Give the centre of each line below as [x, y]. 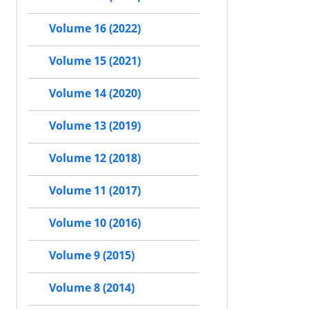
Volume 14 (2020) [95, 93]
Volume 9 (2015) [92, 256]
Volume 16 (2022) [95, 29]
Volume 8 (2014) [92, 288]
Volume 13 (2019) [95, 126]
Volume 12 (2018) [95, 158]
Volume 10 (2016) [95, 223]
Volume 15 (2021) [95, 61]
